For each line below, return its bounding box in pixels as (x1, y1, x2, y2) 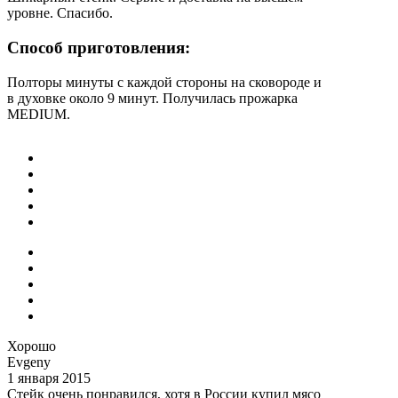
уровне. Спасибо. (7, 5, 113, 21)
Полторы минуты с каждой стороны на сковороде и (7, 74, 322, 90)
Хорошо (7, 338, 56, 354)
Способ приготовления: (7, 37, 190, 57)
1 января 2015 (7, 370, 91, 386)
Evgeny (7, 354, 51, 370)
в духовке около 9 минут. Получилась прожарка (7, 90, 298, 106)
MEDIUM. (7, 106, 70, 122)
